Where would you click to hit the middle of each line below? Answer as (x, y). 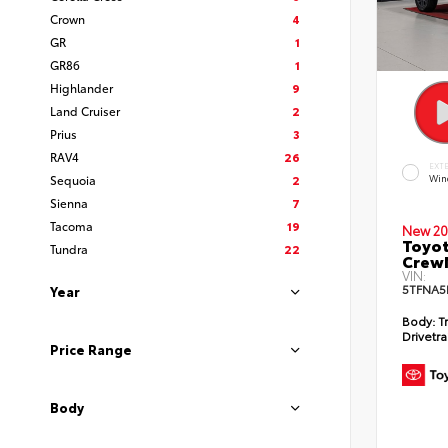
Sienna (69, 202)
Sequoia (73, 179)
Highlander (81, 87)
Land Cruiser (85, 110)
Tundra (69, 248)
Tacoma (71, 225)
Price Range (91, 349)
